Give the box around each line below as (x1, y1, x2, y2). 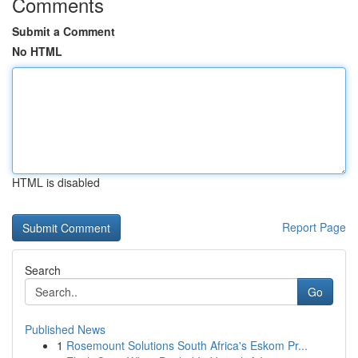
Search (25, 262, 61, 278)
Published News (25, 321, 105, 337)
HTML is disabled (12, 174, 100, 190)
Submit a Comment (12, 23, 115, 39)
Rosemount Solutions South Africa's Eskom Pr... (66, 337, 308, 353)
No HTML (12, 43, 62, 59)
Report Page (282, 219, 346, 235)
